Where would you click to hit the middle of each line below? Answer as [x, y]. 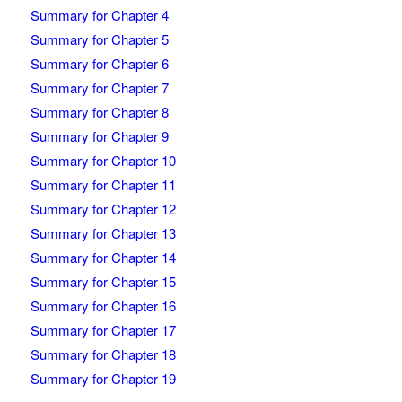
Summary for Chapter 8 [99, 112]
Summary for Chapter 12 [103, 209]
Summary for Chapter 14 [103, 258]
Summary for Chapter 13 [103, 233]
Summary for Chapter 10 [103, 161]
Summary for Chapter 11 [103, 185]
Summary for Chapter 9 [99, 136]
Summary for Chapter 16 [103, 306]
